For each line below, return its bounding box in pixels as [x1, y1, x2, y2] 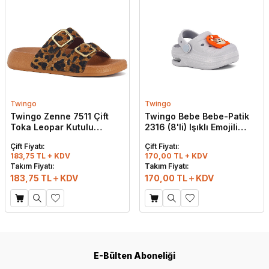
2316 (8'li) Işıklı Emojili [145, 122, 238, 133]
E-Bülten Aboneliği [94, 250, 175, 261]
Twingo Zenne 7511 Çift [10, 111, 109, 122]
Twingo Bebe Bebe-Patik [145, 111, 249, 122]
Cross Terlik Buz [145, 133, 214, 144]
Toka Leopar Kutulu [10, 122, 94, 133]
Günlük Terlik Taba [10, 133, 91, 144]
